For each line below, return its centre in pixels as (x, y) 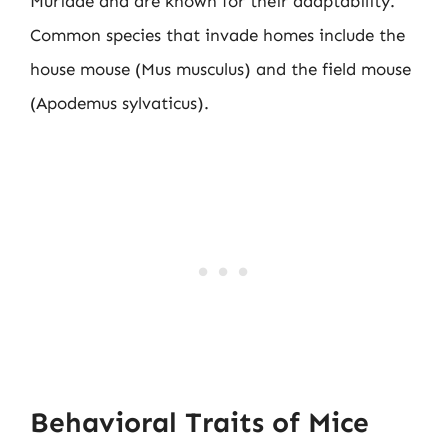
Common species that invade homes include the (217, 35)
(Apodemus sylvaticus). (119, 103)
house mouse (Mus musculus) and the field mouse (220, 69)
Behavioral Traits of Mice (199, 422)
